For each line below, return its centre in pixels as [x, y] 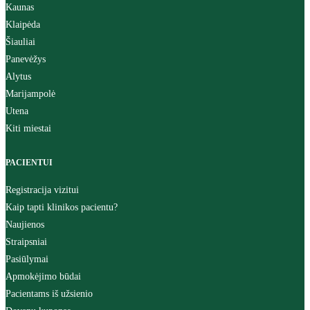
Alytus [18, 76]
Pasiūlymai [27, 259]
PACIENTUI [29, 163]
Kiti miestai [28, 128]
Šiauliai [20, 42]
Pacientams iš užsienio [49, 294]
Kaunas [20, 7]
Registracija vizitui [42, 190]
